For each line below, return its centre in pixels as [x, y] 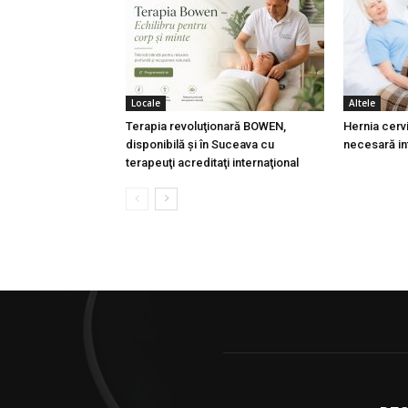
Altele [362, 103]
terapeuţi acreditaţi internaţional [212, 163]
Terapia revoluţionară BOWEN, [206, 126]
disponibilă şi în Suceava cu [200, 144]
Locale [146, 103]
